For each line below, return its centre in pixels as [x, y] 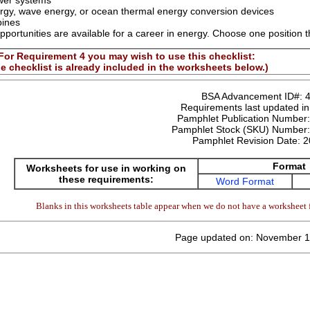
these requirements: [106, 179]
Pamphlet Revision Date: [248, 140]
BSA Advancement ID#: [253, 96]
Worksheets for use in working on [106, 168]
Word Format [245, 181]
